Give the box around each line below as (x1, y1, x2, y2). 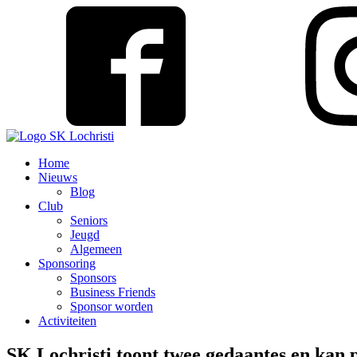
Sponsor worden (70, 300, 153, 313)
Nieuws (38, 171, 77, 184)
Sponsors (70, 271, 116, 284)
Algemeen (70, 242, 122, 256)
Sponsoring (38, 257, 96, 270)
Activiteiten (38, 314, 96, 328)
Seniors (70, 214, 108, 227)
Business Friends (70, 285, 155, 299)
